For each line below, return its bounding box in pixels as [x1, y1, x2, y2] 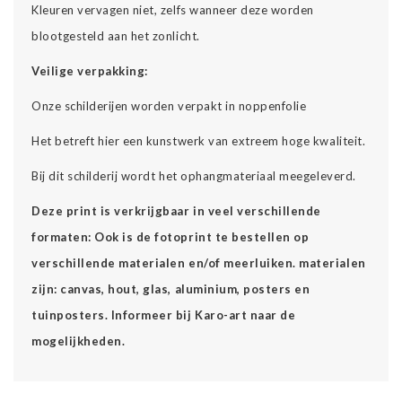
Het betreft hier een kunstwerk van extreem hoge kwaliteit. [31, 133, 366, 148]
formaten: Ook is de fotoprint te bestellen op [31, 229, 310, 244]
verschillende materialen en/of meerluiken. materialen [31, 255, 366, 270]
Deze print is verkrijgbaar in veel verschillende [31, 203, 321, 218]
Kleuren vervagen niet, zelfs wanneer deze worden [31, 2, 314, 17]
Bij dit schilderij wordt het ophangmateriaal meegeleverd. [31, 168, 356, 183]
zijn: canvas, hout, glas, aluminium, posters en [31, 281, 310, 296]
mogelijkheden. [31, 333, 128, 348]
